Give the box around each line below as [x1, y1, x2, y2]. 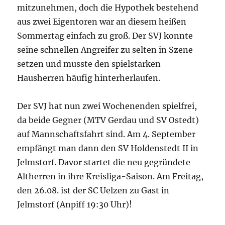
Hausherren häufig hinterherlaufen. [17, 72, 161, 83]
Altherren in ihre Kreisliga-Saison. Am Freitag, [17, 171, 204, 181]
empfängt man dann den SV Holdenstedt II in [17, 143, 199, 153]
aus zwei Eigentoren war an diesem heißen [17, 16, 187, 27]
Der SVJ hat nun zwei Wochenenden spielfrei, [17, 100, 197, 111]
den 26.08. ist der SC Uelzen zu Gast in [17, 185, 170, 195]
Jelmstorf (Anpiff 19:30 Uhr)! [17, 199, 133, 209]
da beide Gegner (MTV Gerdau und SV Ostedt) [17, 115, 199, 125]
